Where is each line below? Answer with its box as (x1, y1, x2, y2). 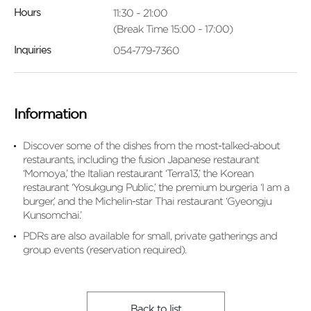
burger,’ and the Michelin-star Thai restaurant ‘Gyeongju (23, 196, 271, 206)
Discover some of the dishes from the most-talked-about (23, 140, 280, 151)
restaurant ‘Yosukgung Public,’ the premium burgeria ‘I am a (23, 182, 289, 192)
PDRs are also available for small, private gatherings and (23, 230, 277, 241)
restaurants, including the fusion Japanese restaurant (23, 154, 259, 165)
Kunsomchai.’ (23, 210, 81, 220)
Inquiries (14, 46, 51, 55)
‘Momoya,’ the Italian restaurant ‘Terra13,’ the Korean (23, 168, 253, 178)
